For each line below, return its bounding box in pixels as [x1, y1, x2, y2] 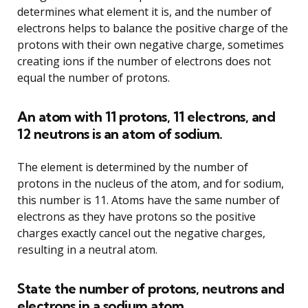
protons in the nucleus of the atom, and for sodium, [17, 175, 284, 191]
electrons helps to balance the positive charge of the [17, 20, 288, 36]
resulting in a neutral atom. [17, 241, 157, 257]
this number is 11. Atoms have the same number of [17, 192, 280, 208]
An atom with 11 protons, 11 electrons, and [17, 107, 275, 125]
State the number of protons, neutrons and [17, 279, 285, 297]
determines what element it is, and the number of [17, 3, 272, 19]
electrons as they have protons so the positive [17, 208, 256, 224]
